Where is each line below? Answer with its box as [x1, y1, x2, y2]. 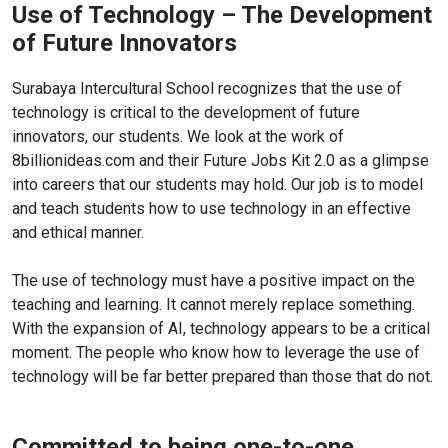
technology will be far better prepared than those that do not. [12, 366, 433, 386]
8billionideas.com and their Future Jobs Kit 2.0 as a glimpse [12, 150, 429, 170]
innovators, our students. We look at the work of [12, 126, 344, 146]
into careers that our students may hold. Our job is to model [12, 174, 423, 194]
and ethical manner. [12, 222, 144, 242]
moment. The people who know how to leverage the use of [12, 342, 420, 362]
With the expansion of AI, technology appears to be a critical [12, 318, 430, 338]
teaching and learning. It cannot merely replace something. [12, 294, 415, 314]
